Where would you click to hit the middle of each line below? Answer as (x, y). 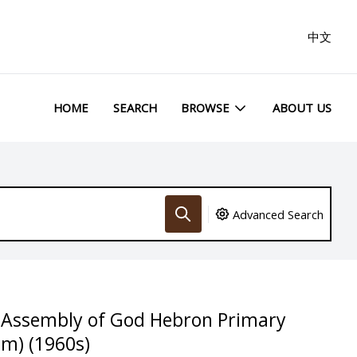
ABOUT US (302, 108)
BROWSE (206, 108)
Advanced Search (279, 214)
